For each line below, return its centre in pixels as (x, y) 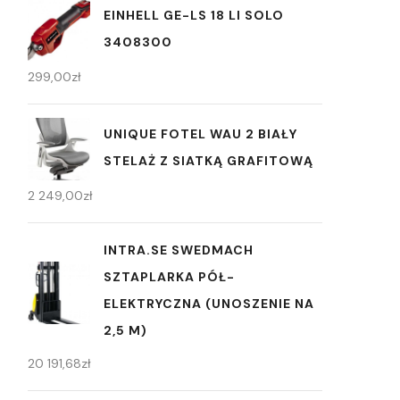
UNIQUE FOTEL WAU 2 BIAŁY (200, 133)
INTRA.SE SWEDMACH (179, 250)
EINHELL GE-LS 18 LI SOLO (194, 15)
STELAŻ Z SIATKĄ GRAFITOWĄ (208, 160)
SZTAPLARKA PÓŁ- (169, 277)
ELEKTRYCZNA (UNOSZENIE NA (209, 304)
